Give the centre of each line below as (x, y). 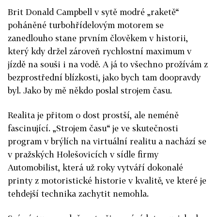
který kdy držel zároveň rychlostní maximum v (100, 51)
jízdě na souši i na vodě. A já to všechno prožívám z (108, 64)
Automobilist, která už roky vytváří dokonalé (95, 167)
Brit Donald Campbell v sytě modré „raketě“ (93, 12)
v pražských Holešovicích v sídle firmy (83, 154)
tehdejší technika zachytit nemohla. (78, 194)
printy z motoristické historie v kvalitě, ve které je (107, 180)
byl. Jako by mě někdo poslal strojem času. (90, 90)
